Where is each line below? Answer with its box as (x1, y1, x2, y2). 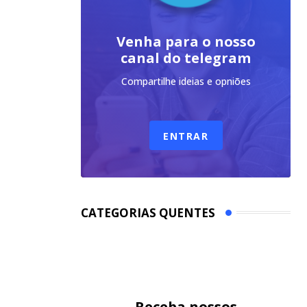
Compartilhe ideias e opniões (121, 74, 251, 88)
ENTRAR (162, 129, 209, 143)
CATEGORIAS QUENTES (81, 204, 215, 221)
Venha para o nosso (116, 32, 256, 51)
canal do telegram (121, 48, 251, 67)
